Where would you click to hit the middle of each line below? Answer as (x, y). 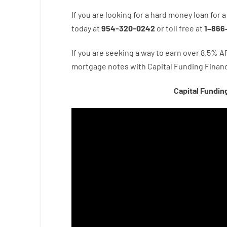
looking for (124, 14)
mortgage (89, 66)
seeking (119, 52)
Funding (188, 66)
